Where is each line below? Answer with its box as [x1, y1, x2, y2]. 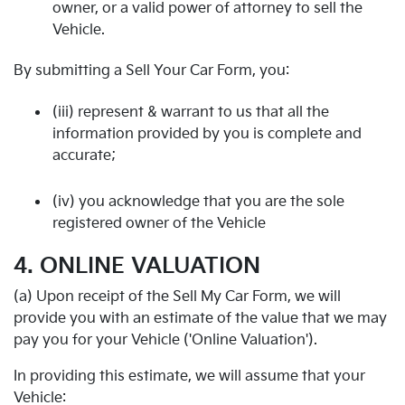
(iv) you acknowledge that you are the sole [52, 193, 344, 211]
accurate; [52, 146, 116, 165]
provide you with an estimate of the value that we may [14, 310, 387, 327]
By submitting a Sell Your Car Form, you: [14, 62, 289, 80]
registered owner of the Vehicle [52, 214, 266, 232]
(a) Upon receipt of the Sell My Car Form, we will [14, 288, 341, 306]
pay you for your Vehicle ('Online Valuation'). [14, 332, 317, 349]
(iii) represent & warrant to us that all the [52, 103, 329, 121]
